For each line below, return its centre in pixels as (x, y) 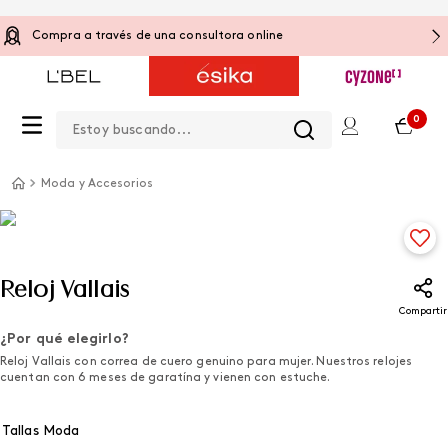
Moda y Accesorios (97, 184)
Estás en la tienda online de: (115, 36)
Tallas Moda (41, 431)
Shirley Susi (236, 36)
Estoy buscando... (122, 111)
